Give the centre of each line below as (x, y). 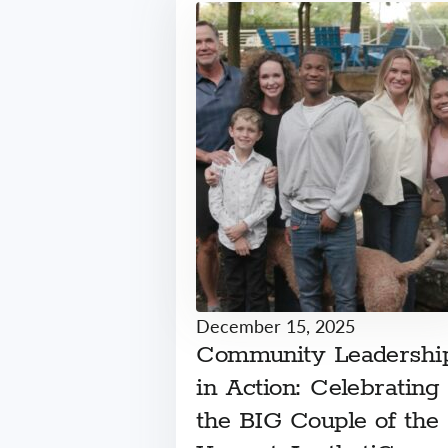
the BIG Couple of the (317, 421)
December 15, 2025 (276, 325)
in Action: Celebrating (317, 388)
